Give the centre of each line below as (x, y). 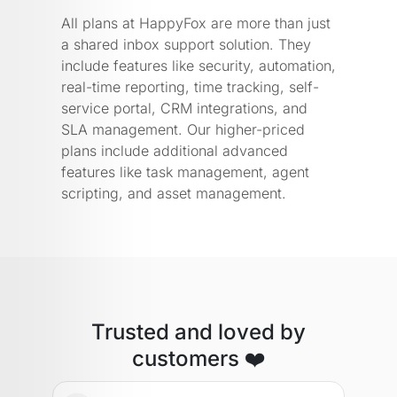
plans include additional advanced (175, 150)
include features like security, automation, (198, 65)
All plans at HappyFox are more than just (196, 23)
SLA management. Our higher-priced (183, 129)
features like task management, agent (185, 171)
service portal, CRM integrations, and (184, 108)
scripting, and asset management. (174, 193)
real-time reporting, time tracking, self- (190, 86)
